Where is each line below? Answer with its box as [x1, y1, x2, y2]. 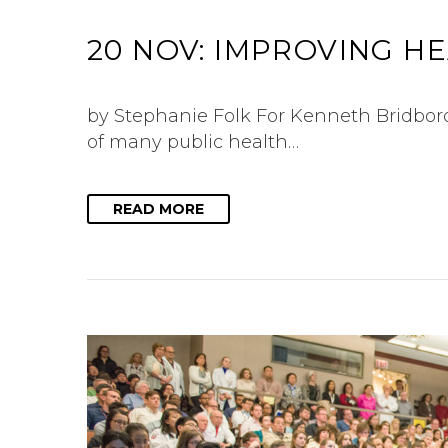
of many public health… [87, 130, 299, 153]
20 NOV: [87, 32, 215, 67]
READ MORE [113, 200, 204, 219]
